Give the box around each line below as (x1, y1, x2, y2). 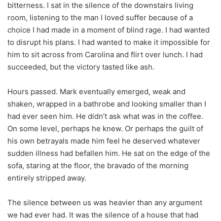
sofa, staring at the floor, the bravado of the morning (7, 161, 188, 171)
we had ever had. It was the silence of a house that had (7, 210, 198, 220)
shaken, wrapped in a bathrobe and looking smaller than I (7, 99, 206, 109)
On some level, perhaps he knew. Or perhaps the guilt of (7, 124, 203, 134)
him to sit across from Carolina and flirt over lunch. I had (7, 50, 203, 60)
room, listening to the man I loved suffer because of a (7, 13, 193, 23)
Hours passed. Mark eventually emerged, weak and (7, 87, 185, 97)
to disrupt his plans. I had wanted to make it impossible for (7, 37, 210, 47)
